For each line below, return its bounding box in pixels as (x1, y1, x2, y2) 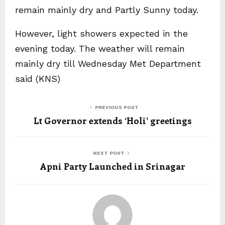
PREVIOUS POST (94, 104, 139, 110)
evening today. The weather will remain (15, 43, 185, 54)
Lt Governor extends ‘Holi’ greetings (33, 115, 192, 127)
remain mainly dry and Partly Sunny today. (15, 5, 198, 15)
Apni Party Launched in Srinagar (40, 160, 185, 172)
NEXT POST (92, 150, 125, 156)
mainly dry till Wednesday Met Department (15, 58, 201, 69)
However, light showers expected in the (15, 28, 188, 39)
